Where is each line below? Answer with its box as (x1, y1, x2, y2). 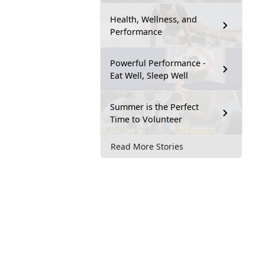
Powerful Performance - (110, 57, 206, 69)
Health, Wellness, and (110, 13, 197, 25)
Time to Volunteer (110, 113, 182, 125)
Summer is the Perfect (110, 101, 199, 112)
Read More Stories (111, 141, 183, 153)
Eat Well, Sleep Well (110, 69, 188, 81)
